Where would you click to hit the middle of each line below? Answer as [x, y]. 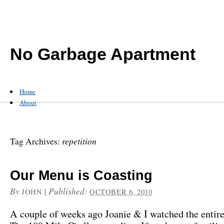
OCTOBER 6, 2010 [121, 191]
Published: [69, 191]
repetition [79, 141]
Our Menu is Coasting [81, 175]
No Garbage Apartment [103, 54]
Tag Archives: [36, 141]
